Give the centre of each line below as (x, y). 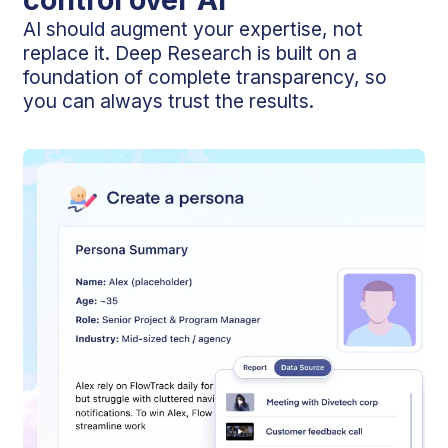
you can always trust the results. (169, 101)
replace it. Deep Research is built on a (190, 53)
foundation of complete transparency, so (205, 77)
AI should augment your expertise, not (193, 29)
